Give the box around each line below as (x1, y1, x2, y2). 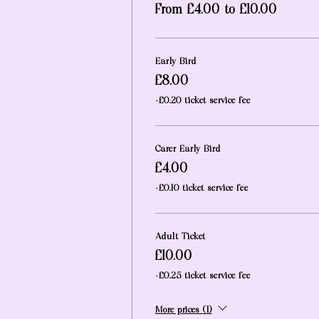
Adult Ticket (155, 230, 206, 244)
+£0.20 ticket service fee (155, 94, 251, 108)
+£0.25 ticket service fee (155, 269, 251, 283)
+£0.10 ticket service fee (155, 182, 249, 195)
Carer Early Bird (155, 142, 221, 156)
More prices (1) (155, 303, 212, 317)
